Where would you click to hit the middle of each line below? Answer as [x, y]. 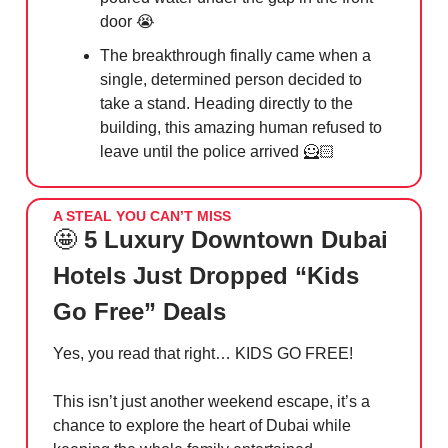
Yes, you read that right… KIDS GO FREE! [203, 354]
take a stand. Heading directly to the [226, 104]
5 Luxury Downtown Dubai [236, 240]
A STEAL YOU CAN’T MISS [142, 216]
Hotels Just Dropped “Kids [206, 276]
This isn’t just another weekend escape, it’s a [211, 402]
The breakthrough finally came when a [235, 56]
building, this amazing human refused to [241, 128]
